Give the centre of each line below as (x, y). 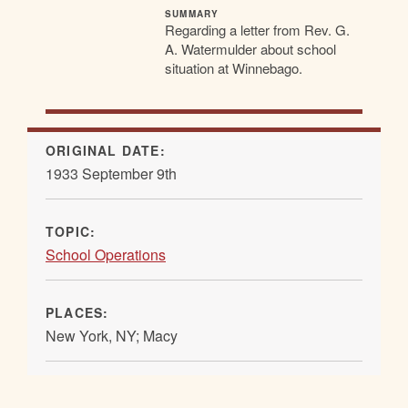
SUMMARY (192, 13)
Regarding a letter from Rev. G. (257, 29)
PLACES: (80, 312)
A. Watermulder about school (250, 48)
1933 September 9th (111, 173)
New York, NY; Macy (112, 335)
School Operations (106, 254)
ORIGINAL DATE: (108, 150)
